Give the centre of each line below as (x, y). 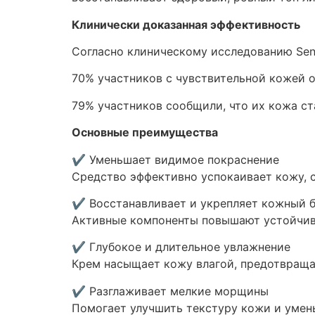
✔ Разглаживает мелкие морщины (170, 291)
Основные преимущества (145, 133)
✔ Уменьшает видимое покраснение (175, 159)
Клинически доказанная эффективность (186, 24)
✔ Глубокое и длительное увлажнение (181, 247)
